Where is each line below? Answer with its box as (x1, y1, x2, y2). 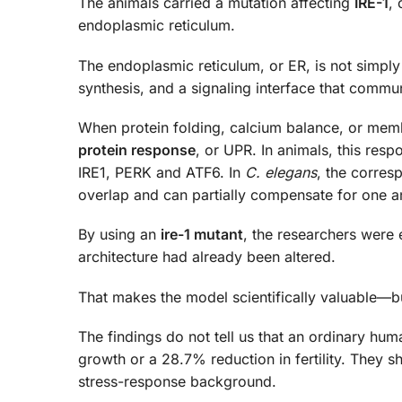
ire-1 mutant (161, 225, 243, 244)
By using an (78, 225, 161, 244)
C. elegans (245, 163, 317, 182)
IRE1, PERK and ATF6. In (78, 163, 245, 182)
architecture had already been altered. (78, 248, 336, 267)
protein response (78, 141, 196, 160)
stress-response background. (78, 372, 276, 391)
